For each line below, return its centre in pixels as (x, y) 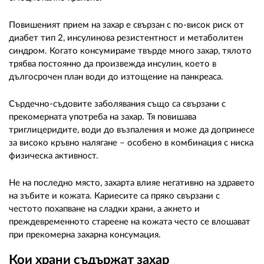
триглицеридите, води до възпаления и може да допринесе (132, 130)
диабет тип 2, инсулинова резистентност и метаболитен (126, 38)
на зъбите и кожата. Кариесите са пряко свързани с (114, 196)
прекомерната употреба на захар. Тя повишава (103, 117)
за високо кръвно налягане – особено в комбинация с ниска (131, 143)
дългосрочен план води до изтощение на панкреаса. (116, 77)
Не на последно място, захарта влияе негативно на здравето (132, 183)
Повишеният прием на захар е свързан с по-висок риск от (126, 25)
